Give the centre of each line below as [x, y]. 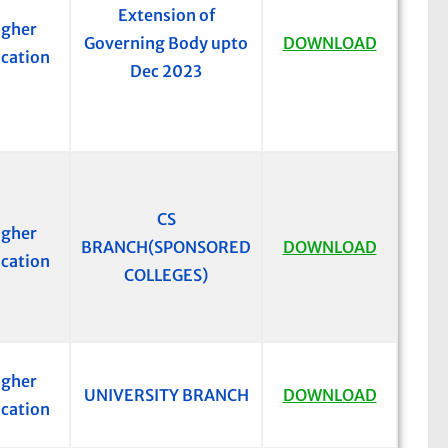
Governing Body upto [166, 43]
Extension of [166, 15]
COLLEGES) [166, 275]
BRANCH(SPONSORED [166, 247]
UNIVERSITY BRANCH [166, 395]
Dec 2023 [166, 71]
